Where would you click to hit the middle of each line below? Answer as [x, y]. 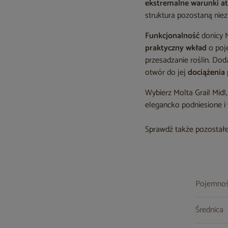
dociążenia [207, 73]
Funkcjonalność [173, 36]
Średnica [211, 210]
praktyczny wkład [176, 48]
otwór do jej [167, 73]
